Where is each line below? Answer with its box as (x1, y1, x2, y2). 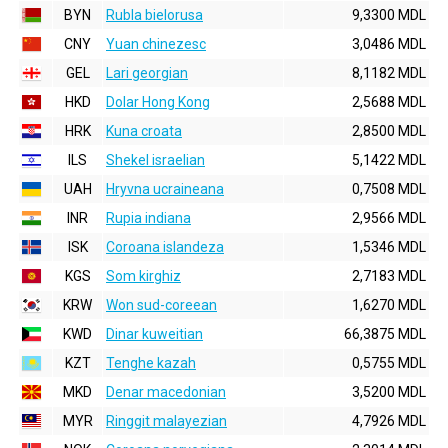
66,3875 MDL (344, 326, 426, 342)
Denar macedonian (106, 384, 226, 400)
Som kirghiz (106, 268, 181, 284)
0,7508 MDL (352, 181, 426, 197)
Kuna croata (106, 123, 182, 139)
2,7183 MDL (352, 268, 426, 284)
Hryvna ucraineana (106, 181, 224, 197)
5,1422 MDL (352, 152, 426, 168)
